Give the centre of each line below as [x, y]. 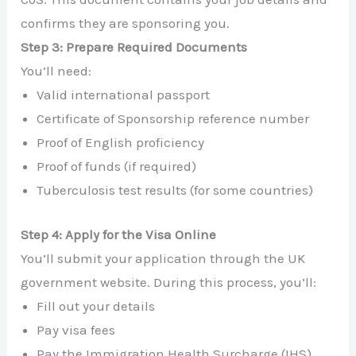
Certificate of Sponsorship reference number [173, 119]
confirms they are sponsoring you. [126, 23]
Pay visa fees [76, 329]
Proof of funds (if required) [117, 166]
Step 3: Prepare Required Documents [134, 47]
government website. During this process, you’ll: [169, 282]
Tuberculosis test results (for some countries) [175, 190]
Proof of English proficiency [121, 143]
